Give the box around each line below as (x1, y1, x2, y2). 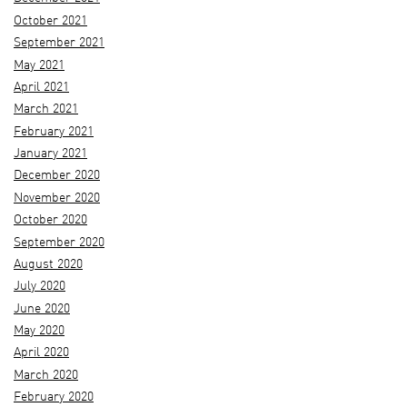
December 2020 (14, 170, 100, 183)
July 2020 (14, 281, 65, 293)
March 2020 (14, 369, 78, 382)
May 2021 (14, 59, 65, 72)
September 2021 (14, 37, 104, 50)
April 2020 (14, 347, 69, 360)
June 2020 (14, 303, 70, 315)
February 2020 (14, 392, 94, 404)
